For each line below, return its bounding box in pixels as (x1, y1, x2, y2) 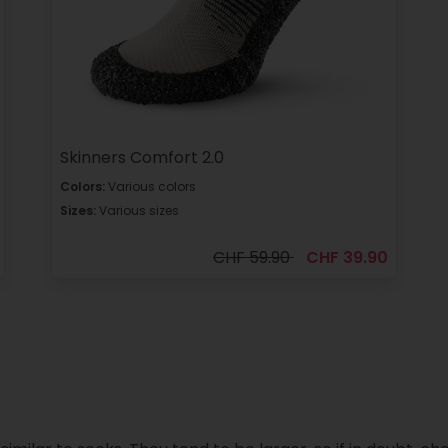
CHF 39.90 (305, 245, 388, 269)
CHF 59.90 (212, 245, 294, 269)
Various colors (104, 177, 196, 195)
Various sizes (95, 201, 179, 219)
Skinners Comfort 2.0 (59, 145, 224, 169)
